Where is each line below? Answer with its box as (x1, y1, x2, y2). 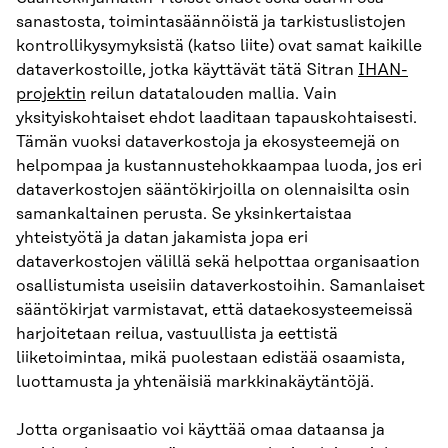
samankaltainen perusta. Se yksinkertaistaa (16, 204, 352, 223)
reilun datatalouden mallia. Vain (86, 84, 337, 103)
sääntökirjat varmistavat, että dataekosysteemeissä (16, 300, 413, 319)
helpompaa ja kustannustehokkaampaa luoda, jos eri (16, 156, 422, 175)
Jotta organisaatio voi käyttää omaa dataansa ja (16, 420, 385, 439)
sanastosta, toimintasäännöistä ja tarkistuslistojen (16, 12, 406, 31)
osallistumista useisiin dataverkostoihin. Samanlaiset (16, 276, 425, 295)
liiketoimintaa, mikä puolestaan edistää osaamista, (16, 348, 405, 367)
